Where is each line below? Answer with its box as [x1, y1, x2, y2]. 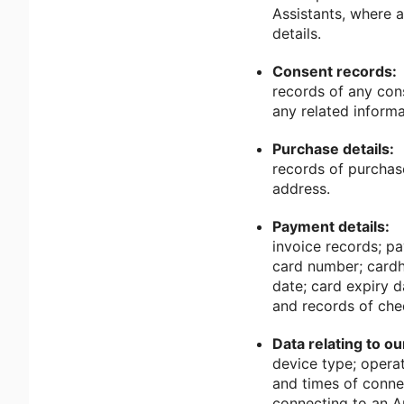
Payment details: [272, 217, 390, 235]
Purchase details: [272, 140, 394, 158]
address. [272, 179, 330, 197]
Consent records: [272, 62, 397, 80]
